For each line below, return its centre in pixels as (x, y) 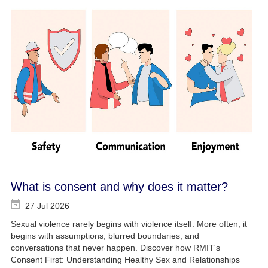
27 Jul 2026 (47, 206)
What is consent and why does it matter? (119, 187)
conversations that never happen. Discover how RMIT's (115, 248)
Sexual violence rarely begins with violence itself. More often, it (129, 224)
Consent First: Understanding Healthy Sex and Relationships (125, 260)
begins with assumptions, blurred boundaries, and (105, 236)
